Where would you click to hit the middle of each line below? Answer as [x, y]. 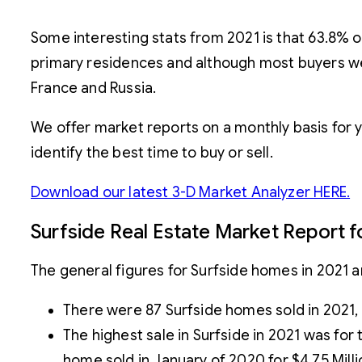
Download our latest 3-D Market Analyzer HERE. [191, 192]
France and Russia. [94, 88]
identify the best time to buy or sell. [152, 152]
